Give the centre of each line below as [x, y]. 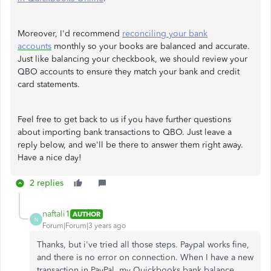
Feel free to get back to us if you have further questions [124, 119]
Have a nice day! [50, 158]
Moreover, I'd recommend [70, 34]
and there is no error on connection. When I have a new [145, 257]
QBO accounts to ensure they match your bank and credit [129, 72]
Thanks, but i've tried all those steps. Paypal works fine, [143, 245]
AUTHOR [87, 214]
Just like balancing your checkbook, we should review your [132, 59]
